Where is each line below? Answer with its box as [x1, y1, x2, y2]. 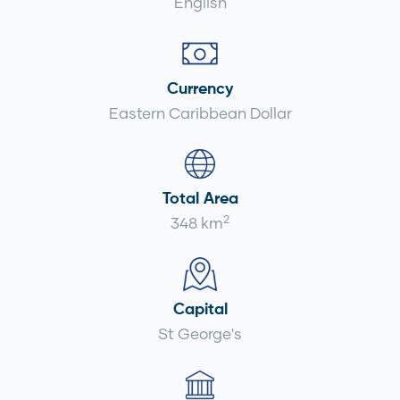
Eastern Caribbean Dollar [108, 103, 292, 122]
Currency [167, 80, 233, 97]
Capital [172, 302, 228, 319]
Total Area [162, 191, 238, 208]
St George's [158, 324, 242, 344]
